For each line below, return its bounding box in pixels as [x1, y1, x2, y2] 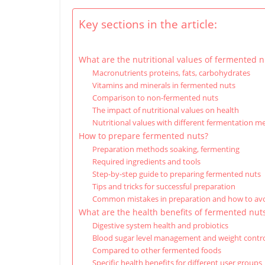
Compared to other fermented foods [92, 245, 221, 256]
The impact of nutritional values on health [92, 105, 239, 115]
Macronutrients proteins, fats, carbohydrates [92, 67, 250, 78]
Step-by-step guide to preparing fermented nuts [92, 169, 261, 179]
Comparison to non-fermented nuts [92, 92, 218, 103]
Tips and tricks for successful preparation [92, 181, 235, 192]
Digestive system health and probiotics [92, 220, 228, 231]
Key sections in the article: [79, 16, 217, 33]
